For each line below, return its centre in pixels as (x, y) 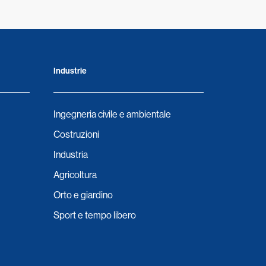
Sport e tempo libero (94, 215)
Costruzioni (76, 134)
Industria (70, 155)
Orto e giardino (83, 195)
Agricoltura (75, 175)
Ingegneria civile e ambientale (112, 114)
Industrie (70, 71)
